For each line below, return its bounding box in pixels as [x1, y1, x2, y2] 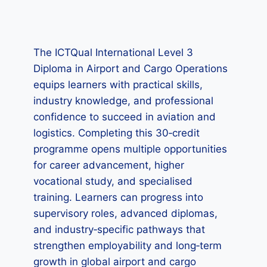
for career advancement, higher [33, 159, 184, 171]
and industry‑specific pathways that [33, 223, 205, 235]
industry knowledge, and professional [33, 95, 213, 107]
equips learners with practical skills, [33, 79, 203, 91]
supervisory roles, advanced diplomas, [33, 207, 218, 219]
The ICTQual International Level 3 [33, 46, 193, 58]
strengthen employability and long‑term [33, 240, 222, 252]
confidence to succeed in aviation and [33, 111, 216, 123]
